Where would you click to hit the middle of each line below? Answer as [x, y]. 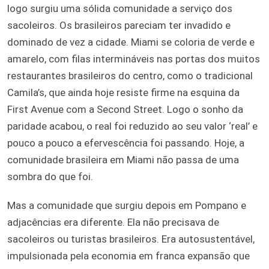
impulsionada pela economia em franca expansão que [128, 255]
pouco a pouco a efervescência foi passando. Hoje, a [126, 143]
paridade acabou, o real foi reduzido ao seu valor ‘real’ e [132, 126]
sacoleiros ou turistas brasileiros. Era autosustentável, [131, 239]
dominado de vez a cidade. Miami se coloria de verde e [131, 42]
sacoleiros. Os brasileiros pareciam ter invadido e [119, 25]
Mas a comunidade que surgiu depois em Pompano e [127, 205]
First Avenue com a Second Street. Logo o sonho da [125, 109]
